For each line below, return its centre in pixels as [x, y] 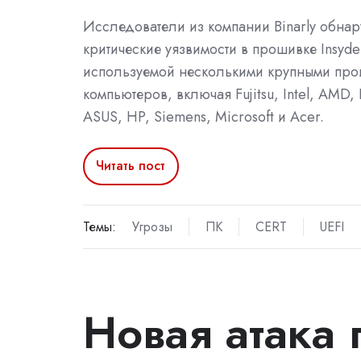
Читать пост [131, 166]
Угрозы [152, 227]
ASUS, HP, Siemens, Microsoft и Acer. [203, 116]
